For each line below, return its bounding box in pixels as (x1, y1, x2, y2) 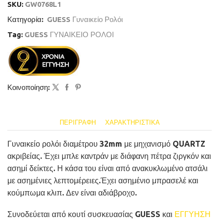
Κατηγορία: (7, 15, 45, 24)
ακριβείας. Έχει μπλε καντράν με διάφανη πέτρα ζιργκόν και (7, 152, 211, 161)
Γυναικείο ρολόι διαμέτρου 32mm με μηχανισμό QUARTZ (7, 139, 205, 149)
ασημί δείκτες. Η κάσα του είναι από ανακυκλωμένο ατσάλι (7, 164, 208, 173)
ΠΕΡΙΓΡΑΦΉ (59, 119, 96, 126)
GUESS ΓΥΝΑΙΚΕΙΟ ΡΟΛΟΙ (24, 30, 114, 39)
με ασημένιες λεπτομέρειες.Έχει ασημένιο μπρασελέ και (7, 176, 198, 185)
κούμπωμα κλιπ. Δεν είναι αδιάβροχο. (7, 188, 137, 197)
